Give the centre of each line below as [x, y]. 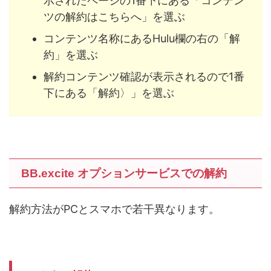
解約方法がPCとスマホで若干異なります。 [114, 209]
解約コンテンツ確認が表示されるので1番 [144, 76]
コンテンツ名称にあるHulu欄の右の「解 [142, 38]
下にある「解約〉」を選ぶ [109, 93]
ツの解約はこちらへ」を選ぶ [114, 16]
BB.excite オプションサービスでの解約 [124, 174]
